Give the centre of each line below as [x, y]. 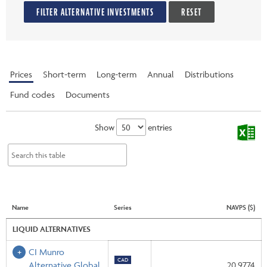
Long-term [117, 74]
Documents [88, 94]
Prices [21, 74]
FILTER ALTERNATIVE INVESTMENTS [107, 12]
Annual [161, 74]
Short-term [64, 74]
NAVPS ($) [241, 207]
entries [159, 127]
